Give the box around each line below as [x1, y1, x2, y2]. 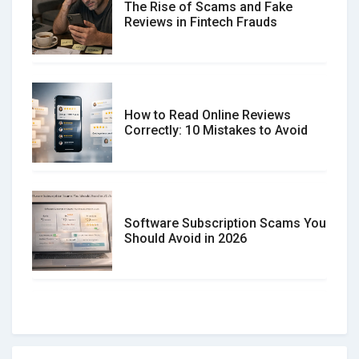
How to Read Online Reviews [124, 107, 291, 123]
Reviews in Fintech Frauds [124, 14, 277, 30]
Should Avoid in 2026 [124, 230, 247, 246]
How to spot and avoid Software [124, 323, 313, 339]
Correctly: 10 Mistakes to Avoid [124, 122, 308, 138]
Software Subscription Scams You [124, 215, 326, 231]
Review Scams [124, 338, 210, 354]
